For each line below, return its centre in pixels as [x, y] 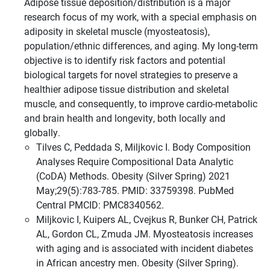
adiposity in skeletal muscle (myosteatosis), [117, 31]
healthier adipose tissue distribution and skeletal [127, 89]
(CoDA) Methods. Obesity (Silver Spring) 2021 [133, 176]
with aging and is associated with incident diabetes [145, 248]
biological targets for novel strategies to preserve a [131, 74]
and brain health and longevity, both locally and [125, 118]
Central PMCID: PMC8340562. [100, 205]
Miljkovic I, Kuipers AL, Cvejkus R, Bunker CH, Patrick [147, 219]
